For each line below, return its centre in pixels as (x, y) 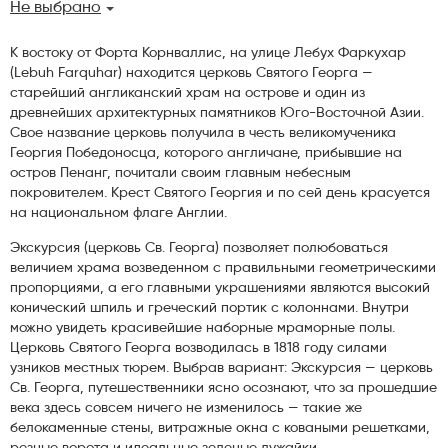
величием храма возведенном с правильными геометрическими (223, 268)
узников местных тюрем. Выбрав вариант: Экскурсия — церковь (221, 368)
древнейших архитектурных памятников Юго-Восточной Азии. (217, 113)
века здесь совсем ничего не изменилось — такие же (186, 408)
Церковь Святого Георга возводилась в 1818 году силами (198, 348)
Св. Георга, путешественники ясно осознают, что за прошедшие (223, 388)
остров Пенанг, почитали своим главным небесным (180, 173)
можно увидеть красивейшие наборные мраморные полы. (202, 328)
